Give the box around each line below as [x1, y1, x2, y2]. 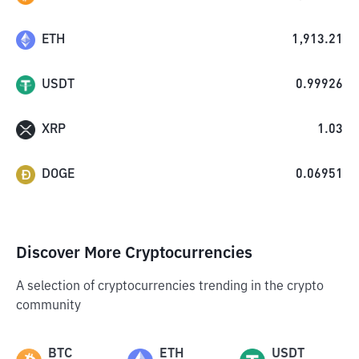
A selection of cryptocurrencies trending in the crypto [16, 280, 324, 293]
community [16, 300, 81, 313]
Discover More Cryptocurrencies [16, 245, 252, 261]
